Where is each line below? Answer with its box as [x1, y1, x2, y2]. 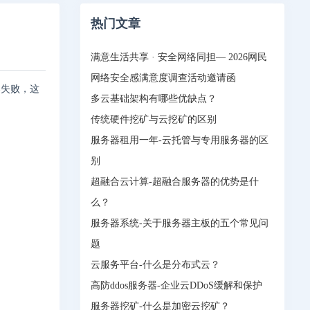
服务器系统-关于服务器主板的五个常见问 [91, 218, 268, 228]
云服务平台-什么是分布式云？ [91, 259, 220, 270]
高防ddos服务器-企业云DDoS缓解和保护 [91, 280, 262, 291]
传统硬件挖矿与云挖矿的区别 [91, 114, 217, 125]
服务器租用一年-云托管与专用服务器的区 [91, 135, 268, 145]
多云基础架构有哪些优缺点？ [91, 93, 217, 104]
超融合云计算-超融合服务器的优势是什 [91, 176, 259, 187]
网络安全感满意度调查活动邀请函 [91, 73, 236, 83]
